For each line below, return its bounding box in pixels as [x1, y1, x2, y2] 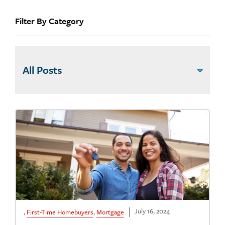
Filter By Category [15, 15, 84, 28]
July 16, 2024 [135, 206, 170, 216]
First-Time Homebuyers [27, 207, 93, 217]
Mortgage [96, 207, 124, 217]
